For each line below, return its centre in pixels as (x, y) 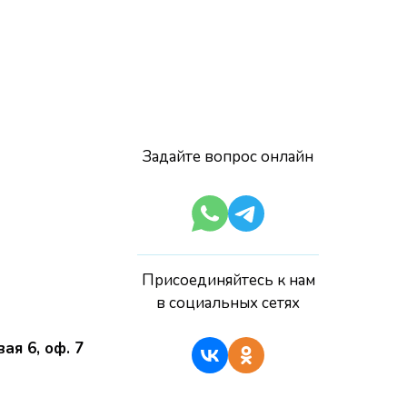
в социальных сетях (228, 303)
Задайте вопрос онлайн (228, 157)
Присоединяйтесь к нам (228, 280)
